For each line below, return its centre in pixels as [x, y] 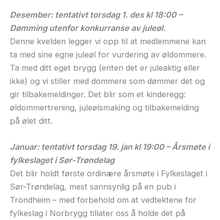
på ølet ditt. [31, 121]
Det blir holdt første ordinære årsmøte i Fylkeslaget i [109, 173]
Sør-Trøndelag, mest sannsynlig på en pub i [93, 186]
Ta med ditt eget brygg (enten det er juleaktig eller [105, 68]
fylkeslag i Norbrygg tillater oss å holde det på [97, 213]
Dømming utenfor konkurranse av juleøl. [88, 28]
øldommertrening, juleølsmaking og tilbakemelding [104, 107]
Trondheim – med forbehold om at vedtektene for [103, 200]
